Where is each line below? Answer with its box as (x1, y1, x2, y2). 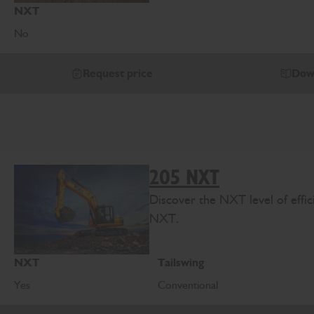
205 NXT (149, 166, 219, 189)
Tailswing (158, 256, 205, 270)
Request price (83, 67, 153, 81)
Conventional (158, 278, 221, 292)
